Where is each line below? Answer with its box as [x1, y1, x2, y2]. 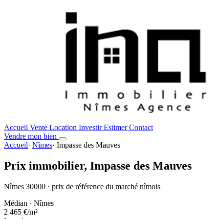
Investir [79, 123, 104, 131]
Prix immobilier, [4, 159, 90, 172]
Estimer [104, 123, 129, 131]
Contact [129, 123, 153, 131]
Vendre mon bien [4, 132, 59, 140]
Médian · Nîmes [4, 198, 54, 207]
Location [49, 123, 79, 131]
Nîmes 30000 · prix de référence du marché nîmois [4, 182, 160, 191]
